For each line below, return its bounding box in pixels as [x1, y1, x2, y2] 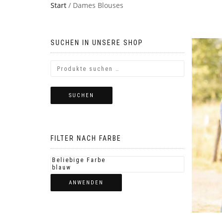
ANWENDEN [69, 179, 104, 186]
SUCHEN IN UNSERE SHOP [51, 39, 143, 47]
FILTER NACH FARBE [51, 134, 121, 142]
